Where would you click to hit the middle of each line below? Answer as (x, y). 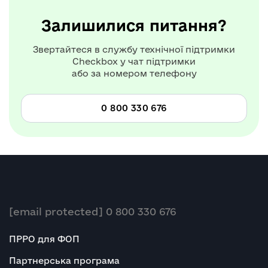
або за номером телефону (134, 73)
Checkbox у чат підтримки (134, 61)
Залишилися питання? (134, 25)
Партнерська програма (64, 261)
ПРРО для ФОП (44, 239)
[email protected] (56, 212)
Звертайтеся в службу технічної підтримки (134, 49)
